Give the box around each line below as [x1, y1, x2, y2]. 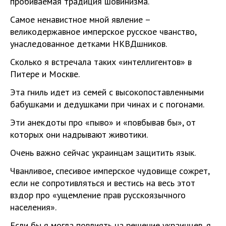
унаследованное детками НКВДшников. [10, 37, 167, 49]
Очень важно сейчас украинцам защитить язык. [10, 146, 196, 158]
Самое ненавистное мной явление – [10, 13, 150, 25]
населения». [10, 201, 56, 213]
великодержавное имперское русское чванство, [10, 25, 196, 37]
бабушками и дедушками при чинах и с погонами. [10, 98, 204, 110]
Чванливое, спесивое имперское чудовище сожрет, [10, 164, 209, 177]
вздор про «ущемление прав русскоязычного [10, 189, 186, 201]
